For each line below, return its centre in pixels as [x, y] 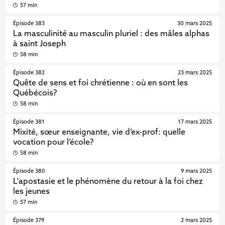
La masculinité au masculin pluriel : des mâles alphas [111, 34]
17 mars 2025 [195, 122]
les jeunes [33, 192]
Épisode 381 [29, 122]
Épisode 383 [29, 24]
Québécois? [35, 93]
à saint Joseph [40, 44]
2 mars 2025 [196, 220]
